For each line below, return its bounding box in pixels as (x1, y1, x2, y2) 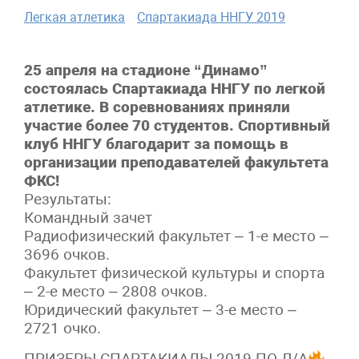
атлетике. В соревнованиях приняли (24, 98, 290, 117)
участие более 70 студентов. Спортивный (24, 116, 330, 135)
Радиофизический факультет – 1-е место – (24, 227, 329, 246)
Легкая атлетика (24, 10, 125, 26)
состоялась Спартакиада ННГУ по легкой (24, 79, 325, 99)
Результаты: (24, 190, 111, 209)
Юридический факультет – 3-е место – (24, 301, 296, 320)
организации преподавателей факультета (24, 153, 329, 172)
